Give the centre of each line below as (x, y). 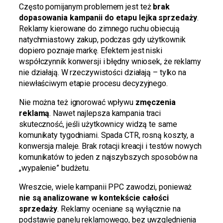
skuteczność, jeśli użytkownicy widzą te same (98, 124)
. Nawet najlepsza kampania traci (105, 113)
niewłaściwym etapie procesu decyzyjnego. (93, 83)
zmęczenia (156, 102)
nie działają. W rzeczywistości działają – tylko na (103, 72)
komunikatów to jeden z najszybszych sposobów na (109, 157)
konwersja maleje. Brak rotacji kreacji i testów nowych (110, 146)
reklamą (34, 113)
